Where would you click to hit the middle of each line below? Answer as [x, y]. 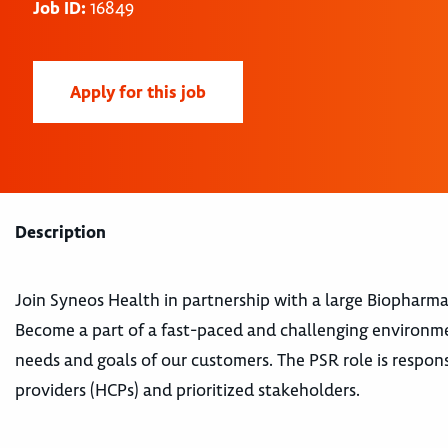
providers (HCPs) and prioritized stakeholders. [187, 390]
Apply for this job [138, 92]
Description [60, 232]
